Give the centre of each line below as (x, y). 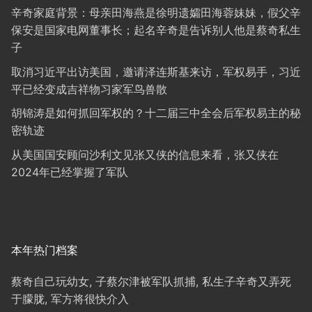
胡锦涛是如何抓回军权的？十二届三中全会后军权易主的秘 (156, 113)
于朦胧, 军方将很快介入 (70, 298)
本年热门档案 (45, 250)
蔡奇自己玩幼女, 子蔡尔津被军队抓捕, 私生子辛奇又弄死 (151, 281)
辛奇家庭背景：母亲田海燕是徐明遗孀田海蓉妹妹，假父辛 (156, 13)
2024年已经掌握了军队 (70, 172)
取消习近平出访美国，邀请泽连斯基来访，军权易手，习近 (156, 71)
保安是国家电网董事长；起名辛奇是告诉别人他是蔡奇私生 (156, 30)
